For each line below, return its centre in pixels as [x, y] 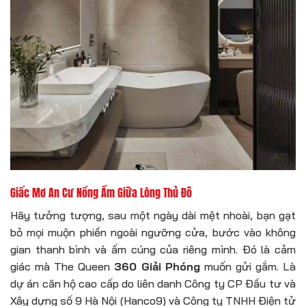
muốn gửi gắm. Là [248, 267]
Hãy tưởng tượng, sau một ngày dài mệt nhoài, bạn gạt [153, 215]
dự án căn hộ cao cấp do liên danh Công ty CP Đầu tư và [153, 284]
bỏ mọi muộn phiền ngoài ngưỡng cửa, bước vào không [153, 233]
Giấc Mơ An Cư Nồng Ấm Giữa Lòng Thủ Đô [101, 193]
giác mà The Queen [62, 267]
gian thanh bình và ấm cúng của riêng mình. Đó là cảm [153, 250]
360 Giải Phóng [157, 267]
